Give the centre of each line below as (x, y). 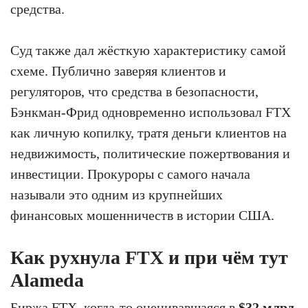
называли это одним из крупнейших (117, 194)
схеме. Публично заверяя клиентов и (118, 70)
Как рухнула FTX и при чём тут (149, 257)
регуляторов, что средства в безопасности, (134, 91)
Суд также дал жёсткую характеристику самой (148, 50)
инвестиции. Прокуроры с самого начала (130, 174)
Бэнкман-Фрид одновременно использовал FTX (151, 112)
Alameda (47, 280)
